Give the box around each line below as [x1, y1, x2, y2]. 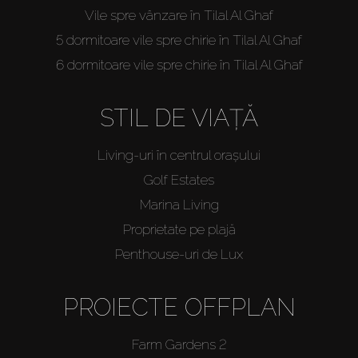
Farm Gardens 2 [131, 336, 227, 353]
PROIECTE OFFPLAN [62, 293, 296, 322]
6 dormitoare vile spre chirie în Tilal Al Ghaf [55, 57, 303, 74]
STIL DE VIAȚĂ [100, 104, 258, 133]
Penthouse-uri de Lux [115, 246, 243, 263]
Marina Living [139, 197, 219, 213]
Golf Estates [144, 172, 214, 189]
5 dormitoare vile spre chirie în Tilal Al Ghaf [56, 32, 302, 49]
